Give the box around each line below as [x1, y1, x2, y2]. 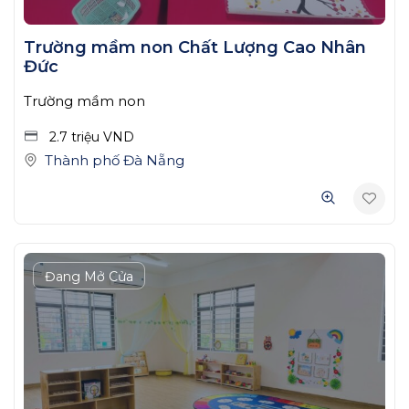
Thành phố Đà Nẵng [45, 151, 184, 169]
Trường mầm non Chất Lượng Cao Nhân [24, 37, 366, 58]
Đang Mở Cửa [45, 267, 133, 285]
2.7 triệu [49, 128, 103, 145]
